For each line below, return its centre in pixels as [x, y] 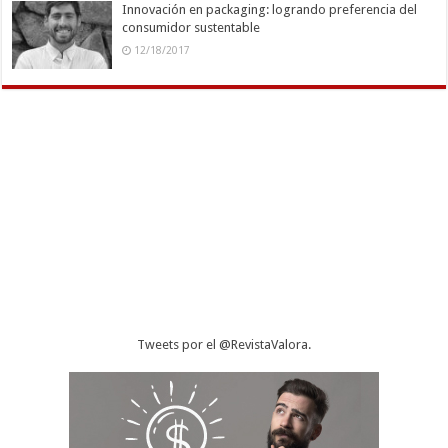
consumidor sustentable [191, 28]
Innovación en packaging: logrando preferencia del [270, 10]
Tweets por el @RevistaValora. [223, 345]
